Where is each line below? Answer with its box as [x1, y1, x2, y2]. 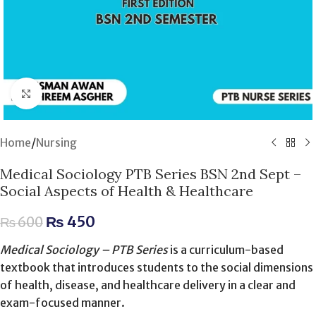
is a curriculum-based [168, 243, 284, 257]
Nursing [36, 135, 77, 150]
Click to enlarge [42, 87, 123, 100]
